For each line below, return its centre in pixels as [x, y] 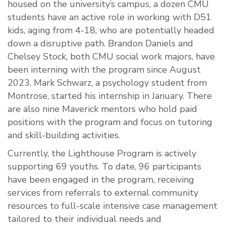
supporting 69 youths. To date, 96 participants [104, 167]
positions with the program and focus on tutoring [110, 122]
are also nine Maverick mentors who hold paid [102, 109]
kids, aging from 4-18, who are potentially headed [111, 31]
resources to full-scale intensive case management [112, 206]
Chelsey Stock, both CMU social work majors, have [111, 57]
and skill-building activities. [64, 135]
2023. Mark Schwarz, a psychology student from [107, 83]
